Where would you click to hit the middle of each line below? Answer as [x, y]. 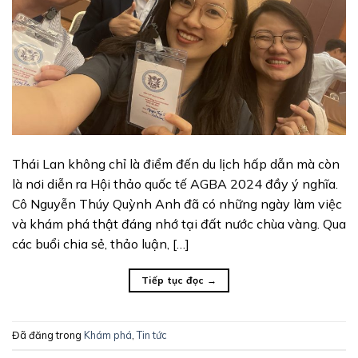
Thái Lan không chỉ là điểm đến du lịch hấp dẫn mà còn [176, 163]
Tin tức [152, 335]
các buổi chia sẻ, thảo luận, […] [101, 243]
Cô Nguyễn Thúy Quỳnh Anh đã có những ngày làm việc [177, 203]
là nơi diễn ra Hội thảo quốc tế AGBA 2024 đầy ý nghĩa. [175, 183]
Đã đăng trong [48, 335]
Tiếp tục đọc [174, 280]
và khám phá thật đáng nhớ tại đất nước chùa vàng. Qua [179, 223]
